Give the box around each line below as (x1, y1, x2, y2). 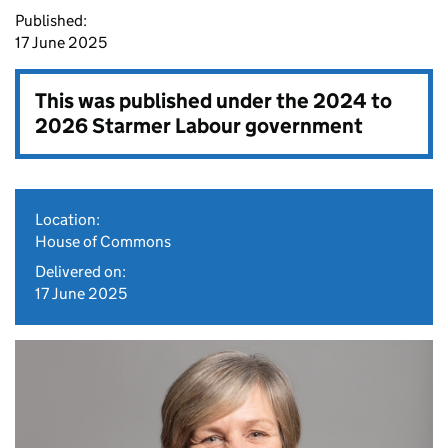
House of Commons (35, 232, 171, 251)
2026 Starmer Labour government (35, 113, 363, 139)
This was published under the (35, 88, 313, 114)
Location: (35, 210, 100, 229)
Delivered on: (35, 262, 126, 281)
